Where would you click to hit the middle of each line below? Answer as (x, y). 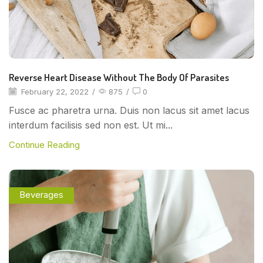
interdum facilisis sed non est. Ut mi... (91, 125)
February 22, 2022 (54, 92)
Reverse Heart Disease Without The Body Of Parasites (119, 77)
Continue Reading (44, 145)
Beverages (41, 195)
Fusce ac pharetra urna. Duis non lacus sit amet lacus (129, 110)
